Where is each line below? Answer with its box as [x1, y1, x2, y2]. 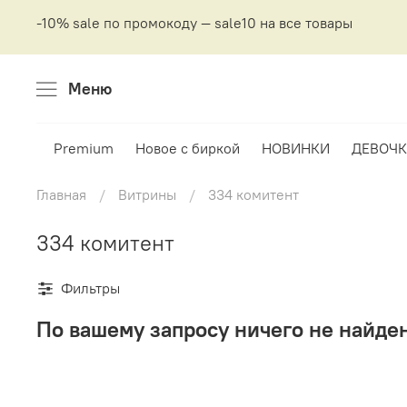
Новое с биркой [135, 139, 241, 158]
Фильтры [61, 279, 120, 298]
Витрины [118, 185, 176, 204]
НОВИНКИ [262, 139, 331, 158]
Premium [54, 139, 114, 158]
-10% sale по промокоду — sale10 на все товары [36, 14, 352, 33]
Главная [36, 185, 86, 204]
